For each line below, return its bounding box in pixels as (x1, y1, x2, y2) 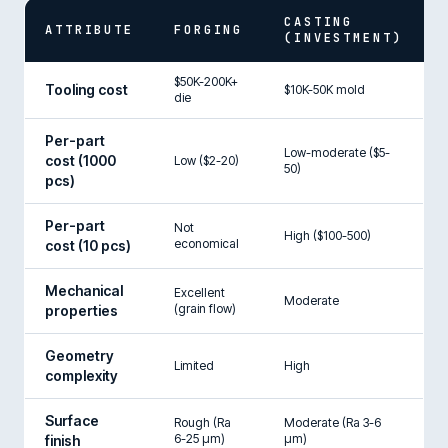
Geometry (45, 346, 114, 364)
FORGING (174, 21, 244, 38)
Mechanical (45, 281, 123, 299)
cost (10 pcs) (45, 236, 131, 254)
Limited (174, 357, 214, 373)
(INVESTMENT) (284, 29, 403, 46)
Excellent (174, 284, 225, 300)
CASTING (284, 13, 354, 30)
